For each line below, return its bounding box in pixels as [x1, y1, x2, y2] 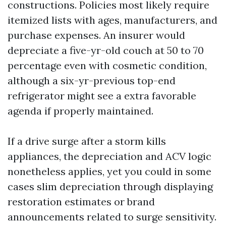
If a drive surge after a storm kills [8, 135, 166, 147]
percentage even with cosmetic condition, [8, 59, 207, 72]
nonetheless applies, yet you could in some [8, 165, 211, 178]
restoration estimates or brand [8, 195, 155, 208]
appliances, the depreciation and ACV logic [8, 150, 211, 162]
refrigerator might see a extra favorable [8, 89, 196, 102]
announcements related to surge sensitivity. [8, 210, 216, 223]
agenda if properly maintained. [8, 104, 153, 117]
